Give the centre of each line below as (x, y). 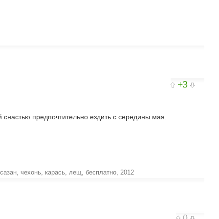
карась (55, 172)
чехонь (31, 172)
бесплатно (101, 172)
